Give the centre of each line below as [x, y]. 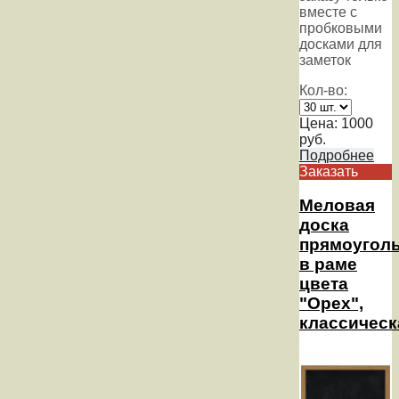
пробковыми [341, 28]
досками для [341, 44]
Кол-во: [323, 90]
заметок [325, 60]
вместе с [328, 12]
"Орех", [331, 304]
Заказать [329, 171]
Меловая [337, 206]
